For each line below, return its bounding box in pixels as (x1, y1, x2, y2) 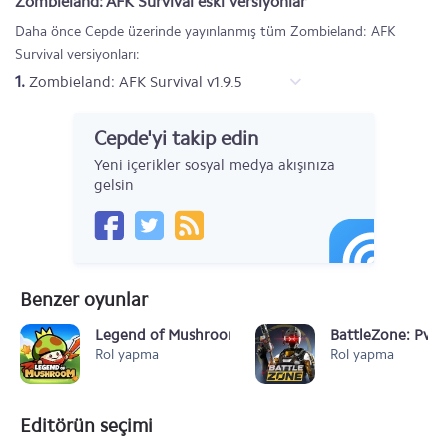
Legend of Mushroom (95, 326, 241, 344)
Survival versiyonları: (15, 46, 140, 63)
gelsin (94, 176, 134, 194)
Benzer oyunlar (20, 288, 148, 311)
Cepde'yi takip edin (94, 126, 258, 150)
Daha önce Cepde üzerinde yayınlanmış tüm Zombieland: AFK (15, 23, 396, 40)
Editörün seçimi (20, 414, 153, 437)
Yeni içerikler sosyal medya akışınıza (94, 156, 335, 174)
